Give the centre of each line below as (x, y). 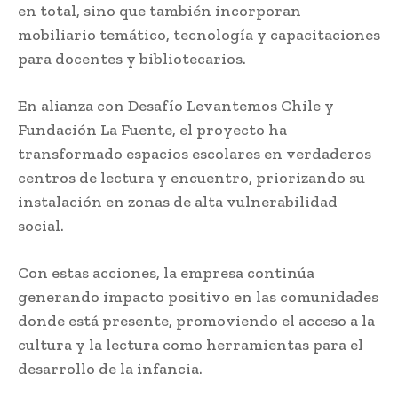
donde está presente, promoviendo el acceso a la (196, 320)
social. (41, 225)
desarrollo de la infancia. (110, 368)
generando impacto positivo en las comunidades (198, 296)
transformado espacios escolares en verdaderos (195, 153)
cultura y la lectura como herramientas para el (191, 344)
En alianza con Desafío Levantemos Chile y (176, 105)
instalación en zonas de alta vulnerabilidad (178, 201)
